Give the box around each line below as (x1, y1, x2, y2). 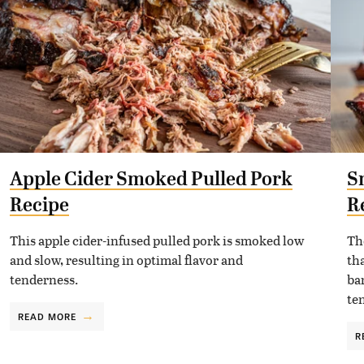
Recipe (9, 193, 69, 216)
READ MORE (17, 309, 77, 323)
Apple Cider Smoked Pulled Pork (9, 167, 292, 190)
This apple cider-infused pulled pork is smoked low (9, 230, 304, 249)
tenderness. (9, 269, 78, 288)
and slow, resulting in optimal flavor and (9, 249, 243, 269)
